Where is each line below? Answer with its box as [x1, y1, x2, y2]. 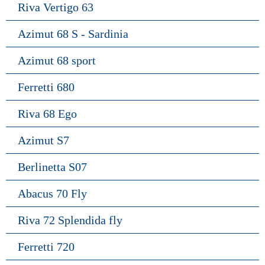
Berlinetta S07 [18, 160, 87, 173]
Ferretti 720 [18, 240, 75, 253]
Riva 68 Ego [18, 106, 77, 120]
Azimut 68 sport [18, 53, 96, 67]
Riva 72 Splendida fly [18, 213, 122, 227]
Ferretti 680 [18, 80, 75, 93]
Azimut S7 [18, 133, 69, 147]
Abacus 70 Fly [18, 186, 87, 200]
